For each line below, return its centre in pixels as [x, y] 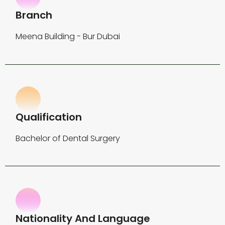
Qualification [49, 117]
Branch [34, 15]
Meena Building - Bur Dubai [68, 37]
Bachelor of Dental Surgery [68, 138]
